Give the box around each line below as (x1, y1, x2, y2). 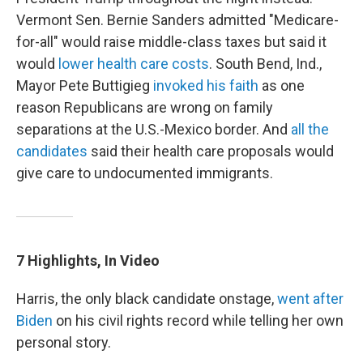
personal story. (16, 334, 111, 352)
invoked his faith (153, 77, 258, 95)
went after (277, 290, 344, 308)
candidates (16, 143, 88, 160)
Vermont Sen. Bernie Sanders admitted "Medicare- (16, 11, 339, 29)
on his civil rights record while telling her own (53, 312, 344, 330)
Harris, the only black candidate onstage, (16, 290, 277, 308)
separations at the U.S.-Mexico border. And (16, 121, 291, 139)
